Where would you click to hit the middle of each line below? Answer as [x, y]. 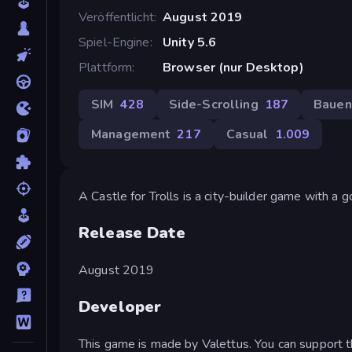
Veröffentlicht [116, 17]
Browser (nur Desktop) [233, 67]
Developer [120, 306]
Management [131, 134]
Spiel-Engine [114, 42]
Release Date [132, 233]
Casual [247, 134]
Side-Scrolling [213, 104]
